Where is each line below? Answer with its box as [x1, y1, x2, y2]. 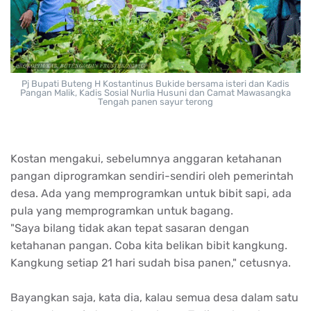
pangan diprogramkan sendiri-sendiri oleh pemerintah [10, 169, 294, 183]
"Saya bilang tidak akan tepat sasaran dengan [10, 221, 249, 235]
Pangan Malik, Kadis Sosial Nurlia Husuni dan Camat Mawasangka [20, 87, 291, 98]
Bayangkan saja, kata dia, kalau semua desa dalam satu [10, 290, 299, 304]
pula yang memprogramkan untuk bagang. [10, 203, 236, 217]
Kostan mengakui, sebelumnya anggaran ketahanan [10, 151, 282, 165]
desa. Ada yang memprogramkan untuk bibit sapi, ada [10, 186, 292, 200]
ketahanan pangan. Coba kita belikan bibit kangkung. [10, 238, 287, 252]
